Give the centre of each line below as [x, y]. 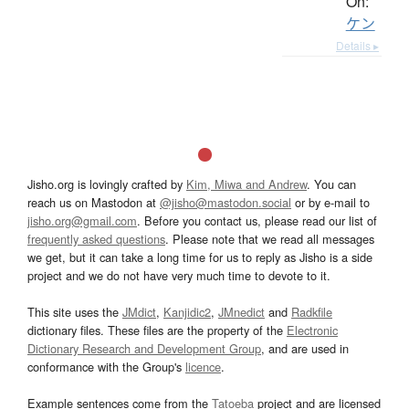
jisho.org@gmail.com [82, 220]
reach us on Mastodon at [94, 202]
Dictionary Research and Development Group [144, 348]
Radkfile [312, 311]
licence [203, 366]
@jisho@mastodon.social [225, 202]
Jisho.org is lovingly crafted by [107, 184]
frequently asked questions [96, 238]
